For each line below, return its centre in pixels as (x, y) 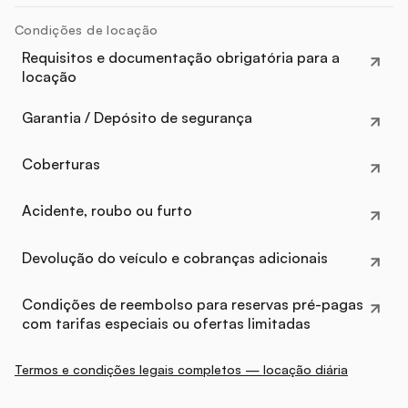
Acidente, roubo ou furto (107, 211)
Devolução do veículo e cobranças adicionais (175, 257)
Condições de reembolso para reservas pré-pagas (193, 304)
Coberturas (61, 164)
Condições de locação (87, 29)
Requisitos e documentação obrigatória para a (181, 57)
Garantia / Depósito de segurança (137, 117)
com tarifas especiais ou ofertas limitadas (166, 323)
